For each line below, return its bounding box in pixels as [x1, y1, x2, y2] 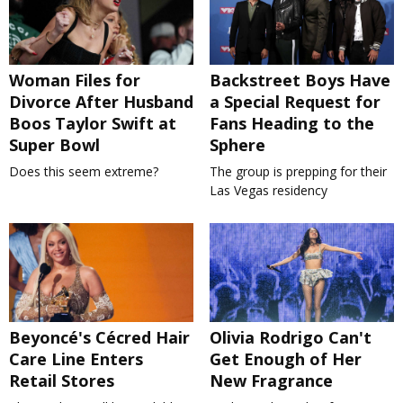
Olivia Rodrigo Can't [209, 327, 372, 349]
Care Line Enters [9, 348, 143, 371]
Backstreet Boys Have [209, 69, 390, 92]
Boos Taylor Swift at [9, 112, 176, 135]
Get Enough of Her [209, 348, 362, 371]
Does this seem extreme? [9, 163, 158, 181]
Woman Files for [9, 69, 140, 92]
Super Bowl [9, 134, 100, 157]
